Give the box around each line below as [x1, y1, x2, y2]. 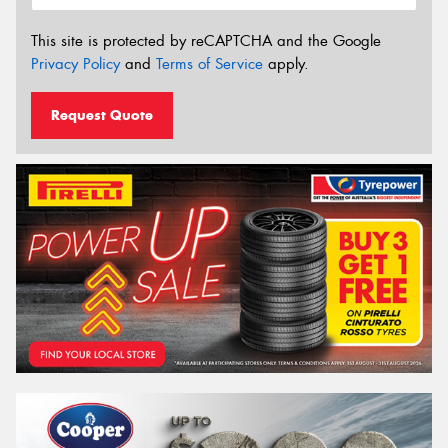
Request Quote [51, 106, 153, 125]
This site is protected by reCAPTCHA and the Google [31, 30, 381, 51]
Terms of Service [156, 53, 263, 74]
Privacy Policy [31, 53, 120, 74]
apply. [263, 53, 309, 74]
